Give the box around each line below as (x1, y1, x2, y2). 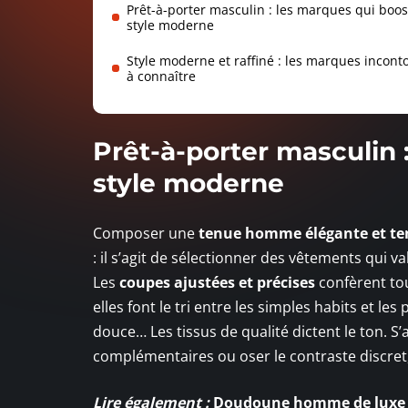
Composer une (93, 222, 199, 243)
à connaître (127, 66, 196, 85)
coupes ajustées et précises (119, 271, 315, 292)
